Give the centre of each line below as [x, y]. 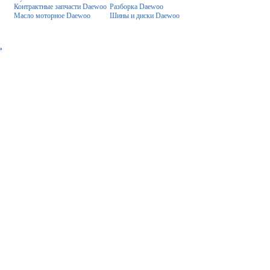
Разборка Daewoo [137, 6]
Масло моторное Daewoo [52, 15]
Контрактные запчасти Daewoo [60, 6]
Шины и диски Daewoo [145, 15]
